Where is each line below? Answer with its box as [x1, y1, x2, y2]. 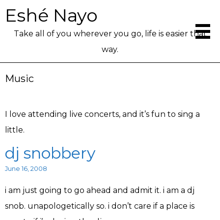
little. [5, 125, 25, 135]
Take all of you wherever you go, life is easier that [13, 29, 207, 38]
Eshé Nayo [5, 4, 98, 26]
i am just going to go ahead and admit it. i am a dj [5, 186, 194, 195]
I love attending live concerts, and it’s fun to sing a [5, 110, 200, 119]
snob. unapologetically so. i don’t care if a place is [5, 201, 194, 211]
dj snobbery [5, 143, 95, 163]
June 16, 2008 [5, 165, 47, 172]
